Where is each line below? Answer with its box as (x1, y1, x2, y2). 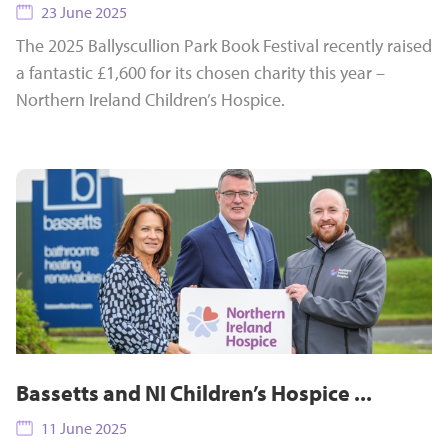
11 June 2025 (40, 418, 127, 438)
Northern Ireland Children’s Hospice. (16, 88, 285, 111)
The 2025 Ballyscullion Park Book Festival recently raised (16, 34, 432, 57)
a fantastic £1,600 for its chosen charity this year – (16, 61, 385, 84)
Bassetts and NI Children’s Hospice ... (16, 379, 372, 407)
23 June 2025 (40, 2, 127, 22)
